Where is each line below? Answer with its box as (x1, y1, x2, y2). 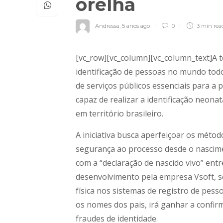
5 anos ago (122, 22, 150, 30)
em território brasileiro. (76, 108, 163, 119)
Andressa (95, 22, 119, 30)
